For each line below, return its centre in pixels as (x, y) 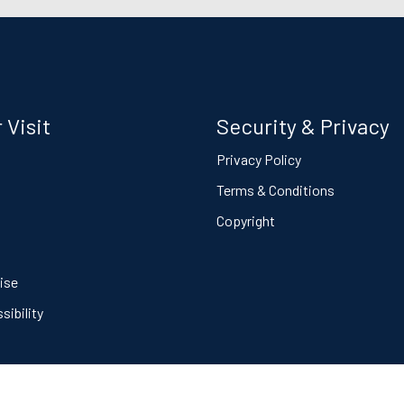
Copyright (246, 220)
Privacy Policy (259, 159)
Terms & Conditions (275, 190)
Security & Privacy (303, 126)
